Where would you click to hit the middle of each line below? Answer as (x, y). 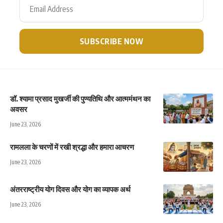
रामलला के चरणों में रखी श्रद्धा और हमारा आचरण (72, 147)
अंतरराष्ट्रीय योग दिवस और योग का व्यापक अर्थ (70, 189)
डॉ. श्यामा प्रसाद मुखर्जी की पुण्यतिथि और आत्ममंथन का (80, 99)
